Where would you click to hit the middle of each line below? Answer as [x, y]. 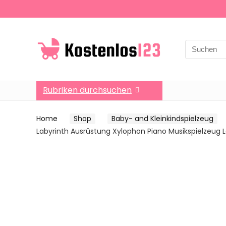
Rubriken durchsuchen [87, 90]
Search [198, 45]
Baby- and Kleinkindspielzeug [162, 119]
